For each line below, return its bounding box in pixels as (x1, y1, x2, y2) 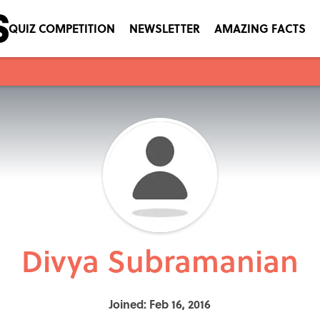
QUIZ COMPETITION (9, 20, 115, 36)
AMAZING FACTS (214, 20, 306, 36)
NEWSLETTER (129, 20, 200, 36)
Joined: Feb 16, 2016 (109, 296, 211, 312)
